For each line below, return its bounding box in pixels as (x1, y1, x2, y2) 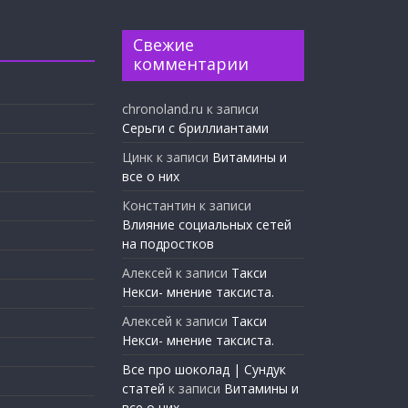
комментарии (133, 53, 249, 75)
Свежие (133, 34, 194, 56)
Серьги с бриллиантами (122, 119, 269, 137)
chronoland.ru (122, 100, 203, 117)
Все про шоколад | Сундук (122, 361, 286, 378)
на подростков (122, 235, 214, 252)
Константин (122, 197, 196, 214)
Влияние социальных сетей (122, 216, 291, 233)
